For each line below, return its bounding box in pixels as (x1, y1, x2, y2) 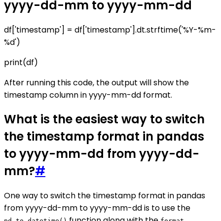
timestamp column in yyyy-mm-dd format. (4, 89, 172, 101)
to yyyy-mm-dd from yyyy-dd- (4, 146, 199, 162)
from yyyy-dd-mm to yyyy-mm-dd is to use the (4, 202, 190, 214)
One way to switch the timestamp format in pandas (4, 190, 205, 202)
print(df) (4, 56, 38, 68)
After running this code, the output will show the (4, 76, 189, 88)
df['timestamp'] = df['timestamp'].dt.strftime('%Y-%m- (4, 24, 216, 36)
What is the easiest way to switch (4, 111, 205, 128)
